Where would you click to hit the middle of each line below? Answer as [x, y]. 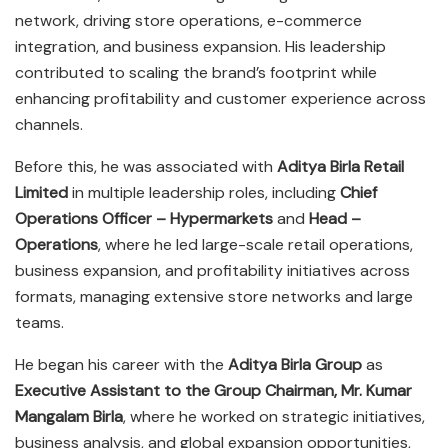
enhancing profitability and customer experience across [220, 98]
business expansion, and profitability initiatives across [212, 270]
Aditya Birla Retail [340, 166]
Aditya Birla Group [295, 364]
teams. [39, 322]
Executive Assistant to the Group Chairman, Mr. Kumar [213, 390]
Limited [41, 192]
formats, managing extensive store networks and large [214, 296]
